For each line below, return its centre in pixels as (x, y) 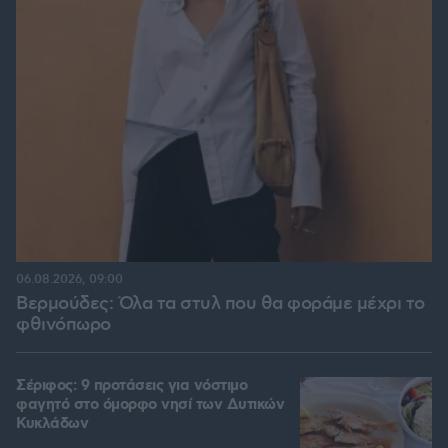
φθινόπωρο (63, 325)
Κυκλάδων (52, 424)
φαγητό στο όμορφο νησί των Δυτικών (150, 405)
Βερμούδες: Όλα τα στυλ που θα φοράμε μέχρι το (220, 304)
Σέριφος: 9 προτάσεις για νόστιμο (131, 386)
